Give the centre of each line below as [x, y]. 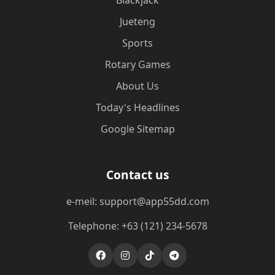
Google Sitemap [137, 129]
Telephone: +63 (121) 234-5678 [137, 226]
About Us [137, 86]
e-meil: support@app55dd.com [137, 201]
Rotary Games [137, 64]
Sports [137, 43]
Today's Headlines [137, 107]
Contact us [137, 175]
